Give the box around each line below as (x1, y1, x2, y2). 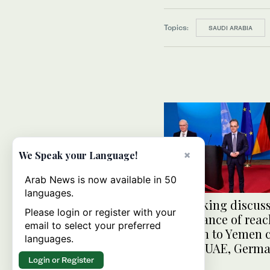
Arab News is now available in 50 (25, 174, 177, 186)
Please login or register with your (25, 206, 176, 218)
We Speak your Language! (19, 149, 137, 162)
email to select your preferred (25, 219, 161, 231)
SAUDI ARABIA (209, 24, 253, 31)
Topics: (164, 22, 189, 32)
